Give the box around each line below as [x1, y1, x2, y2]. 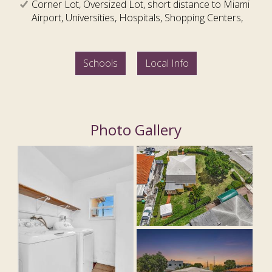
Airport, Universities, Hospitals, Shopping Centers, [31, 11, 243, 25]
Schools [83, 56, 118, 70]
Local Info [144, 56, 189, 70]
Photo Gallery [90, 120, 182, 140]
